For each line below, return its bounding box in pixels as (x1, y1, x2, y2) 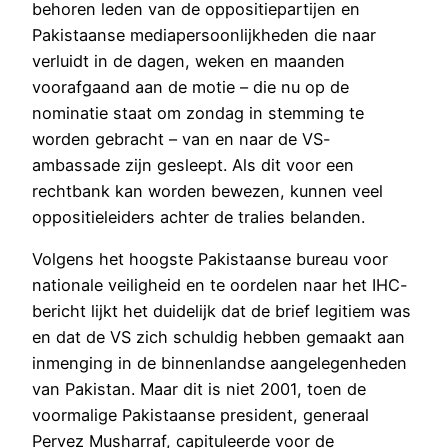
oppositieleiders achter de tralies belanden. (32, 207, 365, 228)
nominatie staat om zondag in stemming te (32, 103, 364, 124)
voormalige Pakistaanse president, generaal (32, 405, 369, 426)
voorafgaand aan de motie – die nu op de (32, 77, 349, 98)
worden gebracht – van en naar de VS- (32, 129, 331, 150)
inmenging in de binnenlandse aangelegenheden (32, 353, 407, 374)
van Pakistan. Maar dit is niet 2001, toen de (32, 379, 366, 400)
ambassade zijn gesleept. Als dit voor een (32, 155, 354, 176)
